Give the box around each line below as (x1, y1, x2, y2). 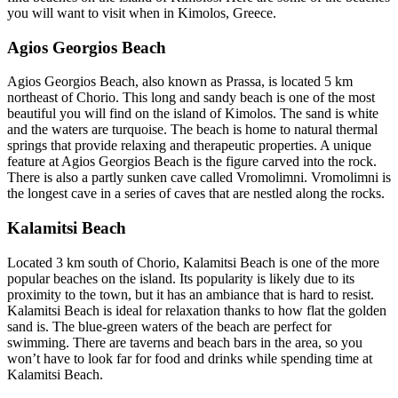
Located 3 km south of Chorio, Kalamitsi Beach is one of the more (7, 254, 379, 270)
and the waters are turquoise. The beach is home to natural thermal (7, 122, 378, 138)
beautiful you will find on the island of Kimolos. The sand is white (7, 106, 378, 122)
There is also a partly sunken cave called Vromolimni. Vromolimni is (7, 170, 391, 186)
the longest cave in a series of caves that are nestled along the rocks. (7, 186, 385, 202)
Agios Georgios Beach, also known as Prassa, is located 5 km (7, 74, 353, 90)
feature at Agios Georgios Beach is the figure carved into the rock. (7, 154, 377, 170)
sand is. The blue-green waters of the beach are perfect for (7, 318, 331, 334)
